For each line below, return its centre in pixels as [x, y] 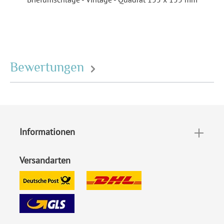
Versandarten [45, 160]
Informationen [47, 132]
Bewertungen [49, 67]
